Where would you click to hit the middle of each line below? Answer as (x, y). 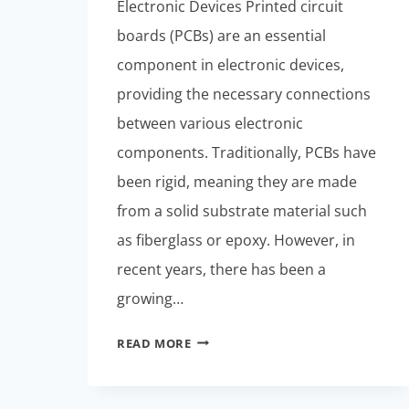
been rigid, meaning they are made (237, 181)
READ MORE (154, 343)
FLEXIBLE (219, 360)
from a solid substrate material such (242, 210)
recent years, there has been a (221, 269)
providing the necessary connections (244, 94)
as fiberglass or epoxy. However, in (236, 240)
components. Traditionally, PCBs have (246, 152)
